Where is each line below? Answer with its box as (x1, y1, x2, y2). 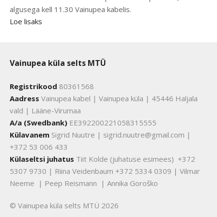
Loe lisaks (10, 16, 42, 27)
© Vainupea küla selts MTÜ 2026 (10, 201, 119, 211)
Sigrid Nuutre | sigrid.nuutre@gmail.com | (49, 130, 191, 140)
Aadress (10, 93, 39, 104)
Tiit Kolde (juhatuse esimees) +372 (74, 154, 195, 164)
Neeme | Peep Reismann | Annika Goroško (10, 178, 158, 188)
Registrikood (10, 81, 57, 92)
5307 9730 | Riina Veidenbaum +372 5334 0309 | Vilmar (10, 166, 200, 176)
